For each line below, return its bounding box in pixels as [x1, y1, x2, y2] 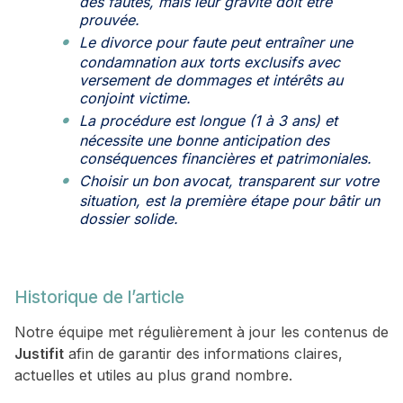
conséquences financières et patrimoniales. [79, 149, 372, 168]
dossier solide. [79, 210, 178, 228]
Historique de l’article [14, 286, 184, 309]
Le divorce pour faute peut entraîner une [79, 33, 353, 52]
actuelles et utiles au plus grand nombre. [14, 366, 292, 385]
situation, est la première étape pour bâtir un [79, 192, 380, 210]
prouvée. [79, 11, 139, 30]
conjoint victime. [79, 89, 191, 108]
